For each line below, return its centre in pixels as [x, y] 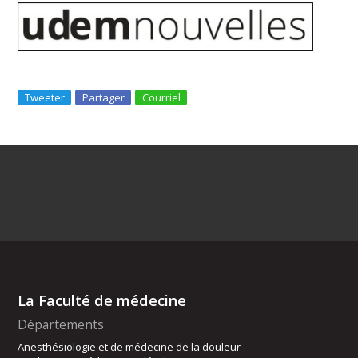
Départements [61, 325]
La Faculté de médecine [102, 301]
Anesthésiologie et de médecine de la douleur [129, 347]
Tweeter [45, 98]
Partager [104, 98]
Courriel [162, 98]
